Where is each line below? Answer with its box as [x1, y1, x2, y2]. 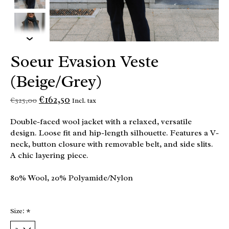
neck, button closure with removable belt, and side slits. [10, 139, 213, 149]
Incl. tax [72, 96, 96, 105]
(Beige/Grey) [10, 70, 102, 92]
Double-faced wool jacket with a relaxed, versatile [10, 116, 192, 127]
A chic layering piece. [10, 150, 88, 161]
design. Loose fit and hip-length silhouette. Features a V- [10, 127, 219, 138]
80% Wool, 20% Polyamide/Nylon [10, 172, 133, 183]
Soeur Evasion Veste [10, 50, 158, 72]
